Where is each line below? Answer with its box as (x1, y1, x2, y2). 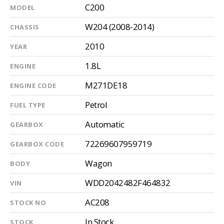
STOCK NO (10, 197, 46, 207)
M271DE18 (85, 79, 127, 91)
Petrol (85, 98, 107, 110)
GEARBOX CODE (10, 139, 64, 148)
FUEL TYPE (10, 100, 45, 109)
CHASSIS (10, 22, 39, 31)
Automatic (85, 118, 124, 130)
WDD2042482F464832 (85, 176, 170, 188)
